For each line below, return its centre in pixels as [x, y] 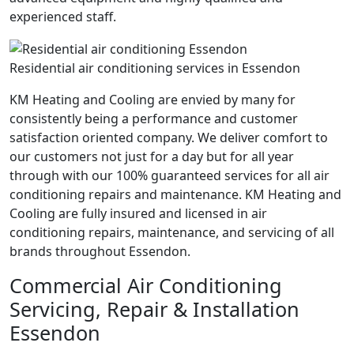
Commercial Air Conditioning [146, 286]
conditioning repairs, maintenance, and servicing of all [172, 233]
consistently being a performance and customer [154, 119]
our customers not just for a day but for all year [152, 157]
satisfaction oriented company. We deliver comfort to [169, 138]
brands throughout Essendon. [100, 252]
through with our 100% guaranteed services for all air [169, 176]
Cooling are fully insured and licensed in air [138, 214]
